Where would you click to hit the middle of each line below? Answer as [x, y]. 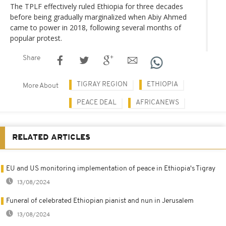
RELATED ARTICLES [51, 137]
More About [41, 86]
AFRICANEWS [157, 102]
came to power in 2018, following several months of [96, 27]
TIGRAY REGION [102, 84]
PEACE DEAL [97, 102]
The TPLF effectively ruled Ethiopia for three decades [97, 6]
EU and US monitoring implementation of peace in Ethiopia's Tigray [111, 168]
